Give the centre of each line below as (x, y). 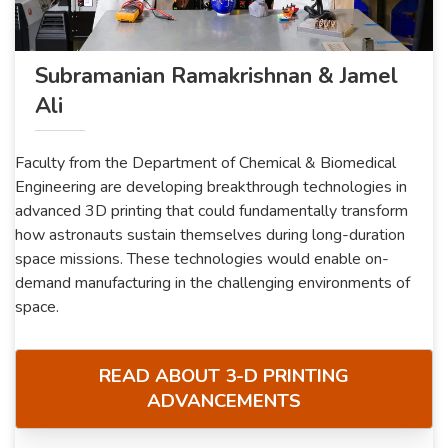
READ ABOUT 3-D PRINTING (224, 375)
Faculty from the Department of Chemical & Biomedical (205, 162)
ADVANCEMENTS (224, 400)
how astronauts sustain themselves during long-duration (210, 234)
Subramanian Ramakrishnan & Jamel (216, 75)
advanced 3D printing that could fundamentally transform (211, 210)
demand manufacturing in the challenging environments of (212, 282)
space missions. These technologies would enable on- (202, 258)
